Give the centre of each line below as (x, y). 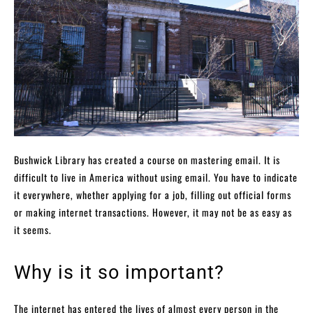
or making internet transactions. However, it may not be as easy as (153, 212)
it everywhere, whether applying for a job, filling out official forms (153, 194)
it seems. (33, 229)
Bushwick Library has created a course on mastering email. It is (147, 159)
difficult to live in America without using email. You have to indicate (156, 177)
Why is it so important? (119, 272)
